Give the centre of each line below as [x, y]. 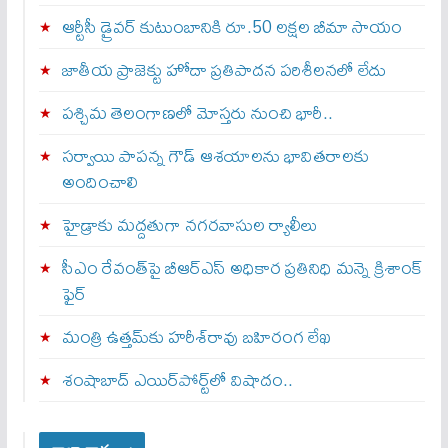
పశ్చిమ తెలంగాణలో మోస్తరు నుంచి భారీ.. [197, 112]
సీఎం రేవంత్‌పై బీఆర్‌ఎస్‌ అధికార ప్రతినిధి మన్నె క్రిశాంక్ [242, 267]
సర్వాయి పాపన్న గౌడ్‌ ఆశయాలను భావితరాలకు [215, 155]
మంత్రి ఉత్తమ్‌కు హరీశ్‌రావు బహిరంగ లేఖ [196, 336]
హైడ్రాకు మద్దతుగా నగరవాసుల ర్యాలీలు [189, 224]
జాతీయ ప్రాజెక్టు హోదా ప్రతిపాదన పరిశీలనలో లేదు [223, 69]
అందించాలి [99, 181]
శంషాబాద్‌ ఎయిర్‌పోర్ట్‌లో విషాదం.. [177, 379]
